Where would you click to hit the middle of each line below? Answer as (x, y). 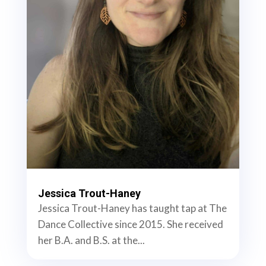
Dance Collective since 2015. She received (130, 224)
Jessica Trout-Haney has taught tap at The (132, 208)
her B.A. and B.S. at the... (91, 240)
